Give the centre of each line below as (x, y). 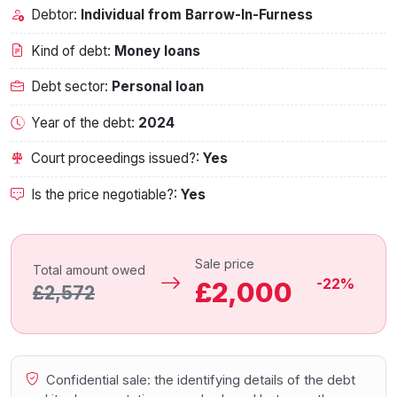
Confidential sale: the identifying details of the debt (199, 380)
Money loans (157, 51)
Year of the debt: (85, 122)
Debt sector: (71, 87)
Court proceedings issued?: (117, 159)
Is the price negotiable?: (106, 194)
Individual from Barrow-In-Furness (197, 14)
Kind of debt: (73, 51)
